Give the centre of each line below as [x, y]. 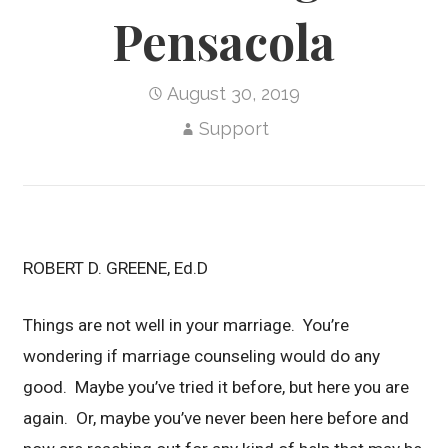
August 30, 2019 [234, 93]
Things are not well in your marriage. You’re [186, 324]
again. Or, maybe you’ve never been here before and [216, 417]
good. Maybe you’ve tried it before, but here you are [216, 386]
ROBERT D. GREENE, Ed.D [116, 268]
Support [233, 128]
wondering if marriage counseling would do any [202, 355]
